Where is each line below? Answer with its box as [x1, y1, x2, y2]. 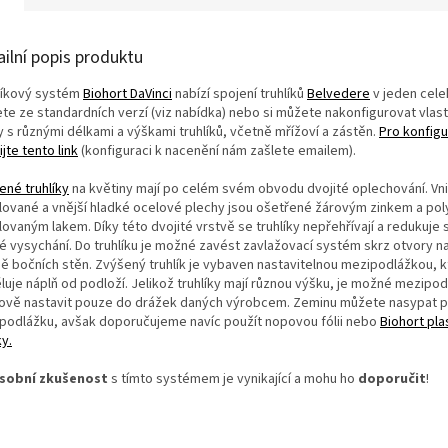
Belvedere [307, 83, 370, 104]
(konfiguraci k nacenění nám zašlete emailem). [78, 140, 356, 161]
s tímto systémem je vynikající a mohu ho [108, 368, 358, 389]
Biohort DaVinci [83, 83, 172, 104]
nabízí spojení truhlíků [172, 83, 307, 104]
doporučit [358, 368, 426, 389]
